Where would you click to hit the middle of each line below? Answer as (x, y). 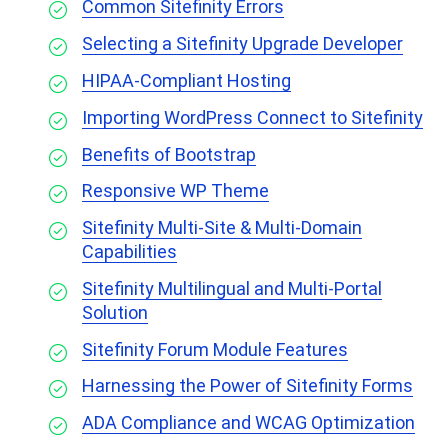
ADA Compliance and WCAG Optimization (248, 423)
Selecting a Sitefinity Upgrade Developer (242, 44)
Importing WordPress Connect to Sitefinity (252, 117)
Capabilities (129, 252)
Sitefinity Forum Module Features (215, 349)
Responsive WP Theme (175, 191)
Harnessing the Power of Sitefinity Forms (247, 386)
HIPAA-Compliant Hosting (186, 80)
